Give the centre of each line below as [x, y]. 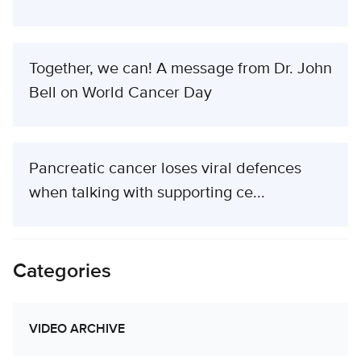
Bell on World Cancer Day [120, 93]
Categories [62, 272]
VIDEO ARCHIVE [77, 330]
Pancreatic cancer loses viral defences [165, 169]
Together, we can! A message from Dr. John [180, 69]
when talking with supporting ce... [147, 193]
